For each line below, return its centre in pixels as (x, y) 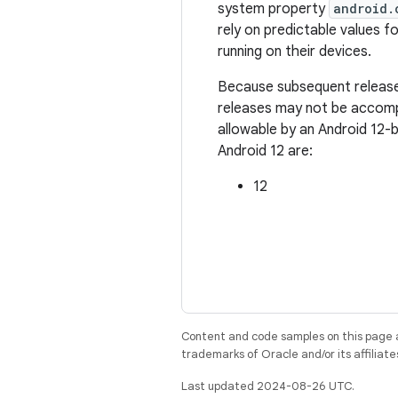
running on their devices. (295, 52)
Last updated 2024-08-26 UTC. (268, 386)
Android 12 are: (265, 151)
